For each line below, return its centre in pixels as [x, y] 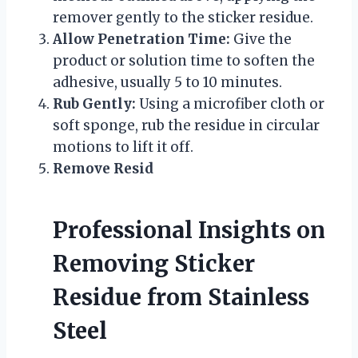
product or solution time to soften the [184, 60]
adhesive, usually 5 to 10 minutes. [167, 82]
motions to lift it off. [123, 147]
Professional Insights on [189, 230]
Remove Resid [103, 168]
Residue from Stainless [181, 297]
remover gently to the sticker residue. [183, 17]
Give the [261, 39]
